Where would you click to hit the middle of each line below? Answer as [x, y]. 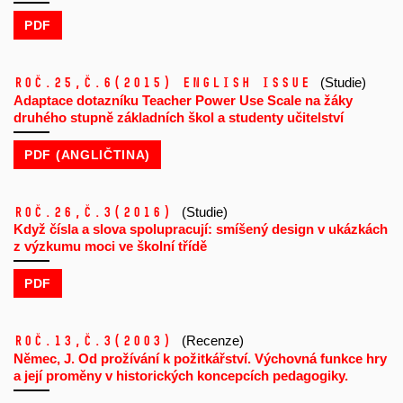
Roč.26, [48, 212]
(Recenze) [213, 341]
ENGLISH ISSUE [246, 83]
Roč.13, [48, 341]
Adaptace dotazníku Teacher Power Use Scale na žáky [183, 100]
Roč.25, [48, 83]
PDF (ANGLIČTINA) [88, 154]
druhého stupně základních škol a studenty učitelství [179, 117]
